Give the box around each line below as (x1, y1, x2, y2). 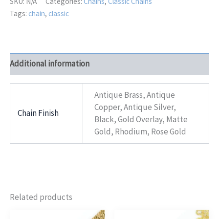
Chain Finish (18, 107, 59, 118)
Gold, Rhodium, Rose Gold (94, 126, 186, 137)
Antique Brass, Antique (94, 89, 175, 100)
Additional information (10, 58, 89, 69)
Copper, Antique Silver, (94, 101, 176, 112)
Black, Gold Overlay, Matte (94, 113, 188, 125)
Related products (10, 192, 72, 203)
